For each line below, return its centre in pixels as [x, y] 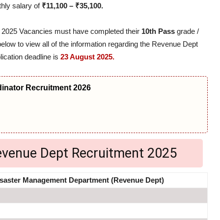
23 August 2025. [87, 56]
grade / [187, 31]
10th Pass [158, 31]
